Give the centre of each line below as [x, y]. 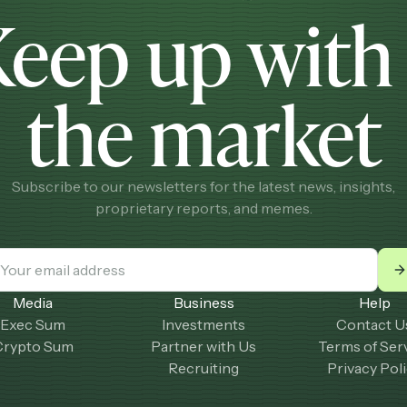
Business [203, 303]
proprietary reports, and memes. [203, 208]
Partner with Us [203, 346]
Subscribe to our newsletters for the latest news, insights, [203, 186]
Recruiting [203, 368]
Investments [203, 324]
